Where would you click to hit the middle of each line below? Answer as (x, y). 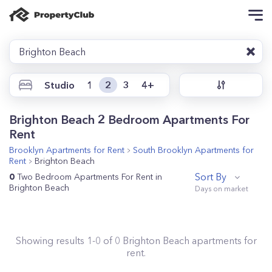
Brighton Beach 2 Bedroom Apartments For (129, 120)
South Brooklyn (163, 150)
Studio (59, 85)
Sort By (211, 177)
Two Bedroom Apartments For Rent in (90, 177)
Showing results (51, 240)
